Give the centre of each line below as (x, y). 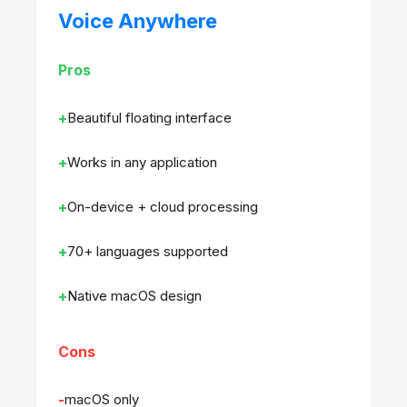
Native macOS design (134, 296)
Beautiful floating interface (149, 118)
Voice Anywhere (138, 21)
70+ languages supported (148, 251)
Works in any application (142, 162)
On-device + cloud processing (163, 207)
